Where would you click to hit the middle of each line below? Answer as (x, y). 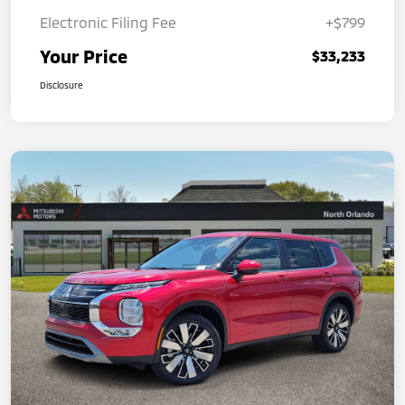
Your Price (84, 56)
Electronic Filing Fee (108, 22)
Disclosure (61, 85)
